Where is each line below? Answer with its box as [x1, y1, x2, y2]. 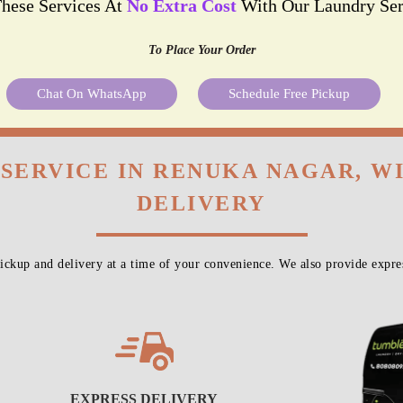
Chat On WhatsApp [37, 85, 147, 101]
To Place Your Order [148, 42, 255, 57]
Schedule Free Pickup [228, 85, 350, 101]
